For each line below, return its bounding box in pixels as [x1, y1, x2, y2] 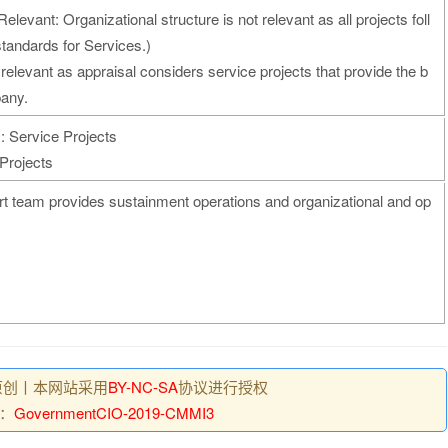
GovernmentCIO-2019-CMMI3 [14, 402, 214, 423]
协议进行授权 [177, 376, 268, 397]
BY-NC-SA [107, 376, 178, 397]
